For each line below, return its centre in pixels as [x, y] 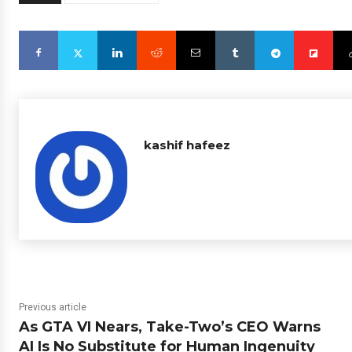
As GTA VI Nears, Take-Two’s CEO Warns [170, 327]
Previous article [53, 307]
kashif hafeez [187, 145]
